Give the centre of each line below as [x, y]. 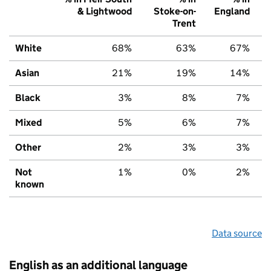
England [232, 11]
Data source [237, 233]
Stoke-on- [175, 11]
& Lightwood [105, 11]
